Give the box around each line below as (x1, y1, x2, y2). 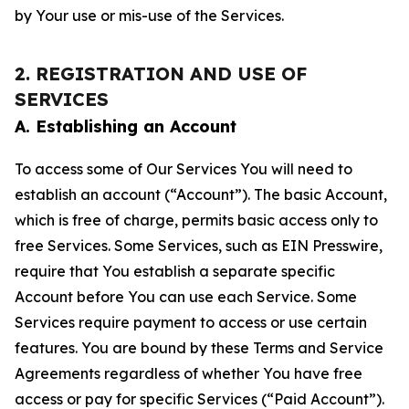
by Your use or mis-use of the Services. (15, 6, 284, 25)
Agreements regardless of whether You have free (15, 364, 362, 383)
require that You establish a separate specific (15, 262, 335, 280)
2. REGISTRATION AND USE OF (15, 62, 307, 85)
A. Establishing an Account (15, 116, 236, 137)
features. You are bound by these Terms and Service (15, 339, 383, 357)
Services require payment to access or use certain (15, 313, 367, 331)
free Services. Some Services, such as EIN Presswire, (15, 236, 383, 255)
